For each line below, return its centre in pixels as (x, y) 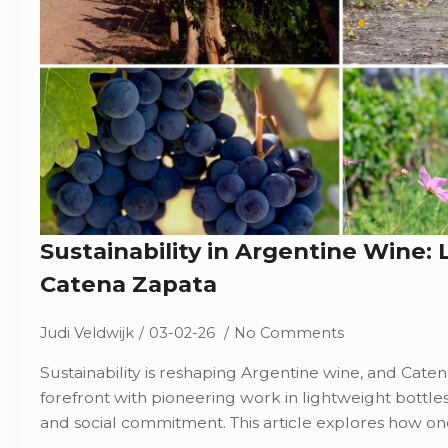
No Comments (289, 333)
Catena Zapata (128, 284)
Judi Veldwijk (87, 333)
